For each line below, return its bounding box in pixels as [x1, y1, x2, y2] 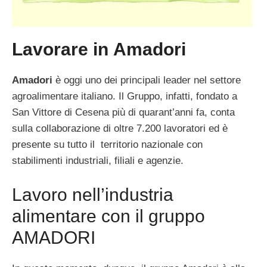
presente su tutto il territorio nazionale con [12, 139, 203, 151]
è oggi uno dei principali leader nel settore [52, 74, 241, 86]
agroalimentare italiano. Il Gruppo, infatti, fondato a [12, 91, 237, 103]
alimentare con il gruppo [12, 206, 205, 226]
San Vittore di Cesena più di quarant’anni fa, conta [12, 107, 235, 119]
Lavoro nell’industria [12, 184, 173, 204]
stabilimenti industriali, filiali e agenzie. [12, 155, 184, 167]
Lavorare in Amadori [12, 39, 186, 60]
